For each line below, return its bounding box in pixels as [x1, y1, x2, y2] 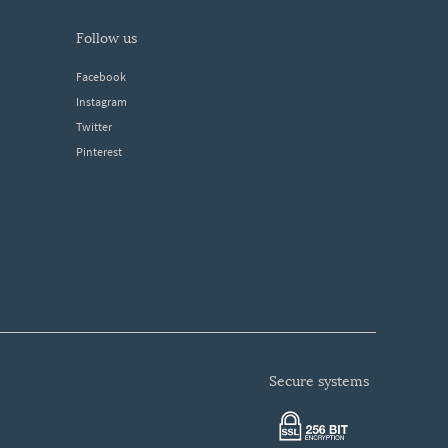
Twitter [76, 119, 112, 134]
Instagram [76, 94, 127, 109]
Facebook [76, 69, 126, 84]
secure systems [277, 373, 369, 390]
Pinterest [76, 144, 122, 159]
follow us [84, 30, 137, 47]
